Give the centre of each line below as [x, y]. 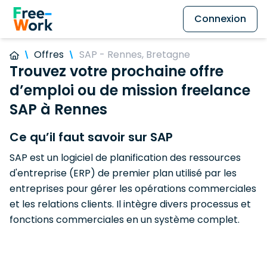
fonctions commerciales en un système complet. [125, 220]
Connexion [220, 19]
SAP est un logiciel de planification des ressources [125, 158]
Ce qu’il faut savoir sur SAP [91, 137]
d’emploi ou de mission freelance [130, 90]
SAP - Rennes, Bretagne [134, 55]
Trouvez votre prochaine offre [117, 71]
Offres [49, 55]
